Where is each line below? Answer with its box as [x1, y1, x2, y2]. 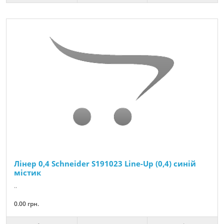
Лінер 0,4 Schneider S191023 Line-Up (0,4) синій [14, 158, 196, 169]
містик [14, 167, 41, 178]
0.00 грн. [14, 199, 39, 208]
